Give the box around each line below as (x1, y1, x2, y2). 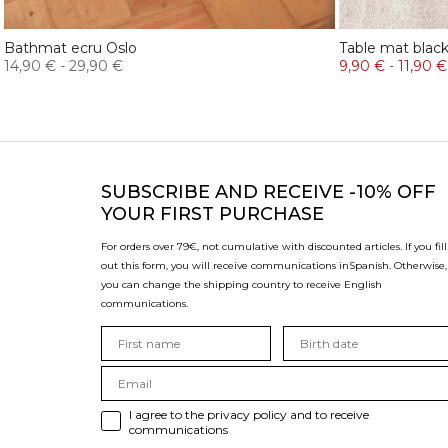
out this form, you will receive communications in (101, 258, 349, 272)
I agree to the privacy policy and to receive (129, 406, 369, 422)
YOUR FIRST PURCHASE (101, 202, 324, 225)
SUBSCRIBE (101, 180, 215, 203)
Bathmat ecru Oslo (4, 38, 137, 57)
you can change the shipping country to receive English (101, 277, 382, 291)
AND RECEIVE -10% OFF (215, 180, 436, 203)
